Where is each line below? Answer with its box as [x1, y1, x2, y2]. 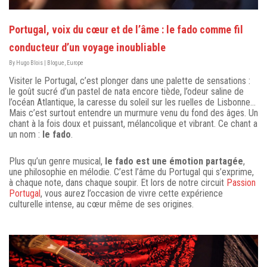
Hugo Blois [16, 59, 43, 66]
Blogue [47, 59, 64, 66]
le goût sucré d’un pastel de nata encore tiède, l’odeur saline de [9, 85, 244, 97]
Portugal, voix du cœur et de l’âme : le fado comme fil [9, 23, 243, 36]
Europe [67, 59, 83, 66]
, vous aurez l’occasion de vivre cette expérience [41, 187, 223, 199]
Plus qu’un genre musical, [9, 155, 105, 167]
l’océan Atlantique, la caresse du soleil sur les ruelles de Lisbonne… [9, 96, 256, 108]
